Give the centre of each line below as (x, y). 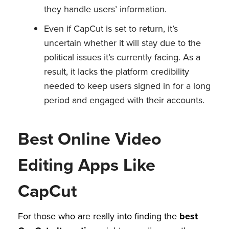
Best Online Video (90, 139)
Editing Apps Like (87, 165)
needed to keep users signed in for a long (127, 86)
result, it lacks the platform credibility (117, 72)
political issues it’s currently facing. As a (122, 57)
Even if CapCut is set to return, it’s (111, 29)
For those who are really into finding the (99, 216)
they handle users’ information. (105, 9)
